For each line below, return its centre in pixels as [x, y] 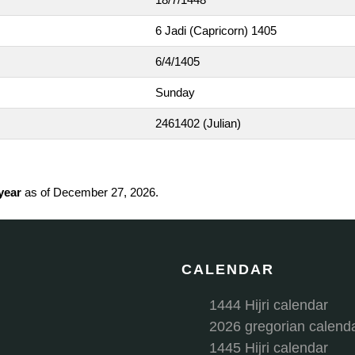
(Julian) [222, 123]
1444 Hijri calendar [269, 305]
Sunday [175, 92]
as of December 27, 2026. [90, 192]
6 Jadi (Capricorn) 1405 [216, 30]
